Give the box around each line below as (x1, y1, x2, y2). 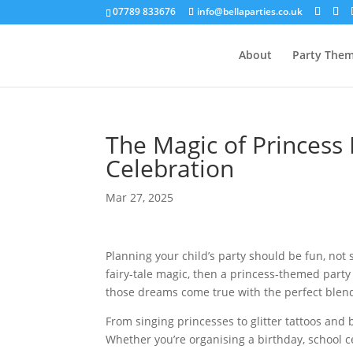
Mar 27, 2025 (106, 190, 174, 205)
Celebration (106, 152, 235, 184)
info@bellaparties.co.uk (197, 5, 303, 18)
